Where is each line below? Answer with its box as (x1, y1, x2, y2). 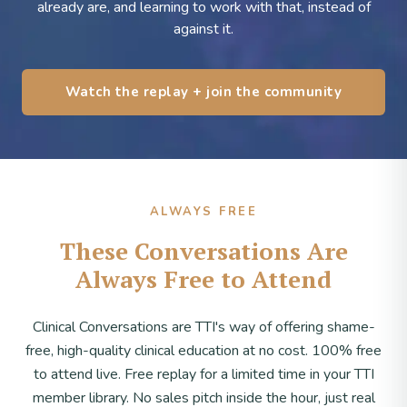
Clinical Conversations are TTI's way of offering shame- (32, 316, 375, 337)
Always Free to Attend (75, 263, 332, 294)
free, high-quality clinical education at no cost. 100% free (25, 340, 382, 361)
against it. (174, 18, 233, 39)
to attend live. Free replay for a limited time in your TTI (33, 363, 374, 384)
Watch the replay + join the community (65, 82, 342, 101)
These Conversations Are (59, 234, 348, 266)
